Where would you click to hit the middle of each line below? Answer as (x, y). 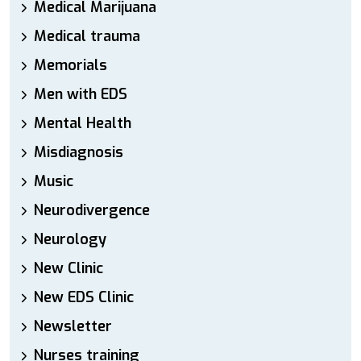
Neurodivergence (92, 210)
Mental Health (83, 123)
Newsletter (73, 326)
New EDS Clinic (84, 297)
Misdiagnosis (79, 152)
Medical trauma (87, 36)
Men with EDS (81, 94)
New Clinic (68, 268)
